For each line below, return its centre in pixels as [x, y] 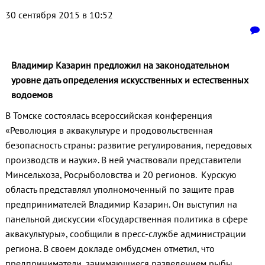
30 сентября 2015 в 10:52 [59, 15]
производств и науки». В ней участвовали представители [123, 160]
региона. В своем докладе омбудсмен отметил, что [110, 249]
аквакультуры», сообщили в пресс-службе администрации [125, 234]
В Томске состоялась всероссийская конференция [109, 116]
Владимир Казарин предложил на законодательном [120, 65]
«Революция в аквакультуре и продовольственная [109, 130]
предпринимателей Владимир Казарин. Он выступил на [121, 204]
